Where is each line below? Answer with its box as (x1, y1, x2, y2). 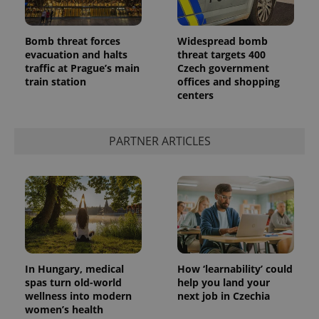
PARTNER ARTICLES (108, 133, 211, 150)
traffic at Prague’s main (25, 61, 140, 75)
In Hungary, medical (25, 262, 124, 276)
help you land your (177, 276, 270, 290)
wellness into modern (25, 289, 132, 303)
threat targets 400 (177, 47, 266, 61)
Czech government (177, 61, 269, 75)
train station (25, 74, 86, 88)
